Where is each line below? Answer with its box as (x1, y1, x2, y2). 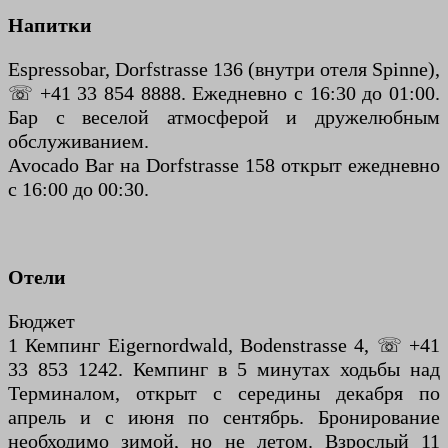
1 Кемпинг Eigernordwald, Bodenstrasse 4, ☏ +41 (8, 334, 440, 357)
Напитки (8, 14, 92, 37)
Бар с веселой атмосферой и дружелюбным (8, 106, 440, 129)
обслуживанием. (8, 130, 149, 153)
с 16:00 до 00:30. (8, 178, 149, 201)
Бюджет (8, 310, 75, 333)
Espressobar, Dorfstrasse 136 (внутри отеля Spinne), (8, 58, 440, 81)
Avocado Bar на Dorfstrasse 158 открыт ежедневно (8, 154, 440, 177)
